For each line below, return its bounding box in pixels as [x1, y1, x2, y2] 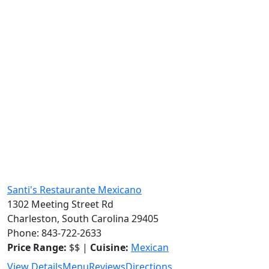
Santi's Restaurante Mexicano [7, 183, 142, 196]
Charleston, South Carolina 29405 [7, 212, 159, 225]
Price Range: [7, 241, 67, 254]
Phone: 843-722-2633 [7, 226, 101, 240]
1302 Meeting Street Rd [7, 198, 113, 211]
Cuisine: [90, 241, 128, 254]
